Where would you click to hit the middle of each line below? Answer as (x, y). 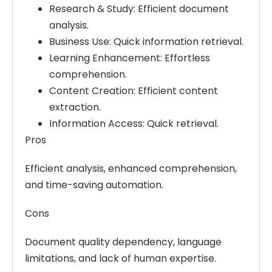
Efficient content (177, 90)
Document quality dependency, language (123, 242)
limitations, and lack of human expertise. (121, 258)
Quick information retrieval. (177, 41)
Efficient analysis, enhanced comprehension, (131, 168)
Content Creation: (92, 90)
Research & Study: (92, 8)
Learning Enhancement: (106, 58)
